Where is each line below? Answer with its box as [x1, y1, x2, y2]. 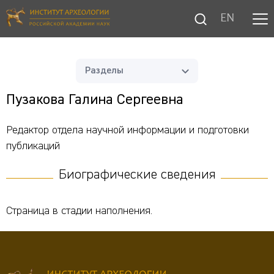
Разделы [85, 66, 124, 76]
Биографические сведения [58, 168, 216, 182]
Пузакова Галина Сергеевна [6, 92, 183, 107]
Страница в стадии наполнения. [6, 206, 152, 217]
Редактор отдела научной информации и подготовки [6, 125, 249, 136]
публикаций [6, 141, 60, 152]
